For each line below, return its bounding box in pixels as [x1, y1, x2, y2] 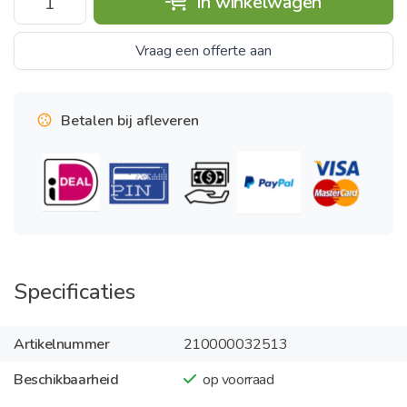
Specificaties [14, 277, 135, 306]
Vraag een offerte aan [135, 41, 272, 61]
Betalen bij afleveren [61, 111, 199, 131]
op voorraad [203, 369, 274, 390]
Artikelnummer [14, 333, 110, 354]
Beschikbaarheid [14, 369, 119, 390]
